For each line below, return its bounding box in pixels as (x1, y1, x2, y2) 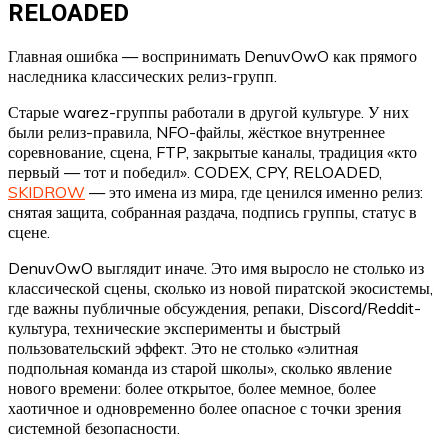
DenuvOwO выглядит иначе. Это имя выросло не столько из (8, 258, 424, 279)
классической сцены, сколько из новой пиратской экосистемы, (8, 278, 433, 299)
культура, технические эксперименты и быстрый (8, 318, 341, 339)
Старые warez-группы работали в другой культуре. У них (8, 102, 409, 123)
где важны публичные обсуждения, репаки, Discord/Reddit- (8, 298, 421, 319)
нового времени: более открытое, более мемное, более (8, 378, 376, 399)
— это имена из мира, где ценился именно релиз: (85, 182, 423, 203)
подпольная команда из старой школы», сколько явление (8, 358, 392, 379)
